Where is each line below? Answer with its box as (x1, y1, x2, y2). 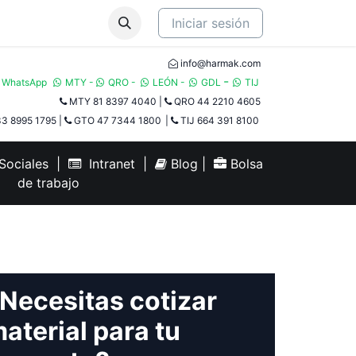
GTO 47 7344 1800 (72, 114, 161, 126)
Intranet (81, 156, 135, 172)
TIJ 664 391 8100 (178, 114, 259, 126)
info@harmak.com (178, 57, 263, 69)
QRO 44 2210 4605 (172, 95, 263, 107)
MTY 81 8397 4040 (67, 95, 159, 107)
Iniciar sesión (172, 15, 250, 31)
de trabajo (17, 175, 79, 191)
